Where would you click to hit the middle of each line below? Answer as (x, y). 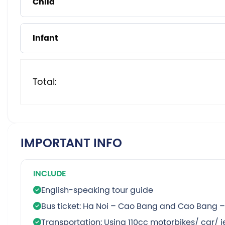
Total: (45, 82)
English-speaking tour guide (97, 190)
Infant (45, 38)
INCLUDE (50, 174)
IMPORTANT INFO (71, 143)
